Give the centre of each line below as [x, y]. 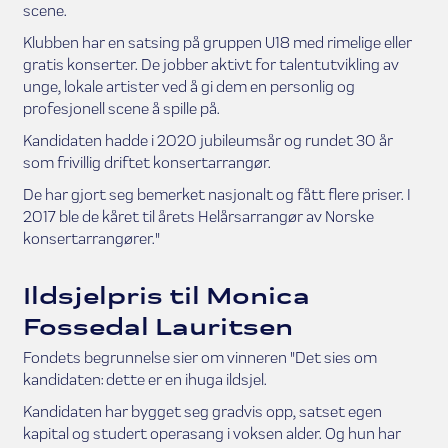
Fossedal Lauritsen [157, 326]
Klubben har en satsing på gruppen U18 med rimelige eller [217, 42]
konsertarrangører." [91, 238]
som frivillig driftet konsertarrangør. [146, 162]
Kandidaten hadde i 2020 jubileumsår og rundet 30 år [207, 140]
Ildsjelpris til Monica [166, 295]
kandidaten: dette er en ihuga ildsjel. [144, 379]
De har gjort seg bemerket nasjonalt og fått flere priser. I [216, 194]
